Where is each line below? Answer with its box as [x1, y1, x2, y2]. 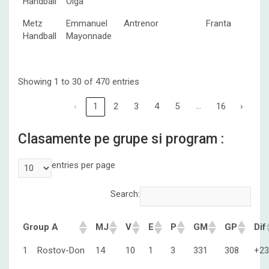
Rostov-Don [37, 244, 85, 256]
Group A [23, 222, 58, 232]
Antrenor [124, 17, 159, 29]
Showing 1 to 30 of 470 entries [18, 76, 139, 87]
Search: [110, 188, 140, 199]
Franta [206, 17, 231, 29]
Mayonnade [66, 30, 112, 41]
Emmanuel [66, 17, 107, 29]
